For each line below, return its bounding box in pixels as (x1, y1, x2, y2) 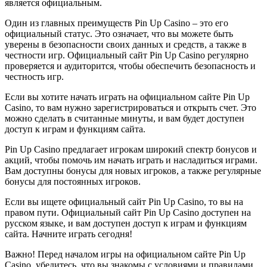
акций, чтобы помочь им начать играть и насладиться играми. (5, 154, 257, 165)
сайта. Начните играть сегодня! (5, 228, 132, 239)
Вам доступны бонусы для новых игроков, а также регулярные (5, 165, 261, 176)
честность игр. (5, 71, 64, 82)
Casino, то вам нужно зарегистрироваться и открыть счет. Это (5, 102, 256, 113)
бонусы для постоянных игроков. (5, 176, 141, 187)
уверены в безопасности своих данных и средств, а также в (5, 39, 247, 49)
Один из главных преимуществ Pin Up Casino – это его (5, 17, 228, 28)
